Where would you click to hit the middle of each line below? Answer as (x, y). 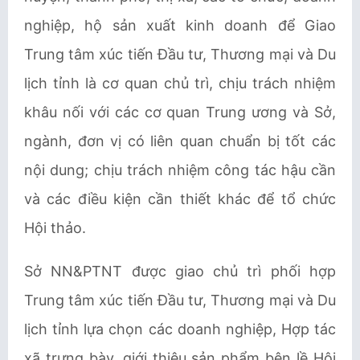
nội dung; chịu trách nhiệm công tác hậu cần (180, 170)
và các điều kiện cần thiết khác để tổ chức (180, 199)
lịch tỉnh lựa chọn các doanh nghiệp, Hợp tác (180, 329)
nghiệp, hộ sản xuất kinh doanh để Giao (180, 25)
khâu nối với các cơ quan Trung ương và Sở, (180, 112)
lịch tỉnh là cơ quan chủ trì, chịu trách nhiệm (180, 83)
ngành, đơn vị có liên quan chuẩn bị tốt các (180, 141)
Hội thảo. (55, 228)
